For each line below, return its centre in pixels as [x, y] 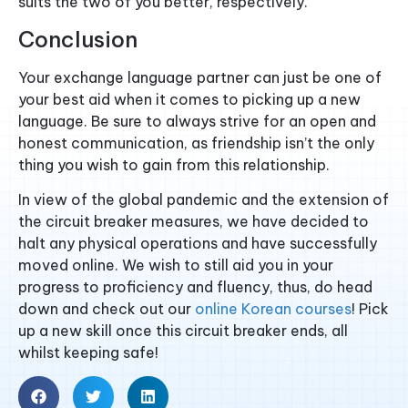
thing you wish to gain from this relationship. [174, 164]
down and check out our [107, 309]
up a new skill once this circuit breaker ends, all [183, 331]
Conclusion [78, 39]
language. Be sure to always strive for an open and [197, 121]
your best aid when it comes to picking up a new [189, 99]
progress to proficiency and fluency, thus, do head [195, 287]
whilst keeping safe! [88, 353]
